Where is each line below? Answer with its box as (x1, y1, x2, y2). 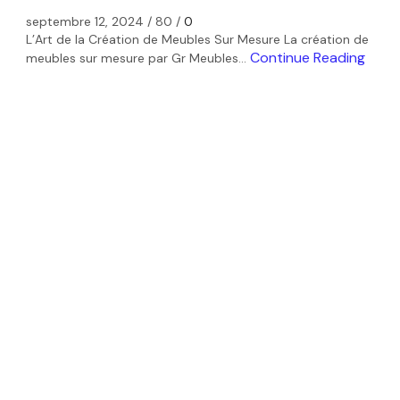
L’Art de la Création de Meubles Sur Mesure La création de (26, 30, 369, 47)
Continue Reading (250, 47, 365, 67)
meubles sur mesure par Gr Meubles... (26, 49, 250, 66)
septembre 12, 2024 (26, 12, 144, 29)
